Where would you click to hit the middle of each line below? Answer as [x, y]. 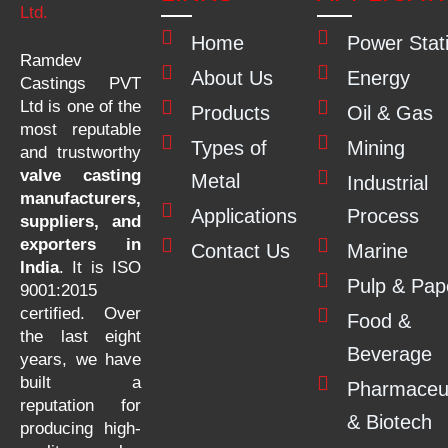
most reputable [80, 129]
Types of [229, 147]
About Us [232, 77]
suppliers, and [80, 221]
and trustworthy [80, 152]
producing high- [80, 428]
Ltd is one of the [80, 106]
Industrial [387, 182]
